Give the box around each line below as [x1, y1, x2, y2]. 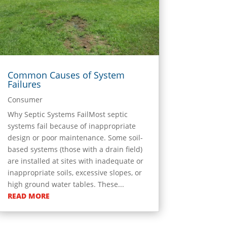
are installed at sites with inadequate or [7, 156, 143, 166]
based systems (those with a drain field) [7, 144, 142, 154]
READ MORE [7, 191, 50, 201]
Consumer [7, 94, 43, 104]
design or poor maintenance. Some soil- [7, 132, 143, 142]
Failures [7, 78, 41, 90]
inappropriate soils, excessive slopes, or [7, 167, 142, 177]
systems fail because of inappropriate [7, 121, 136, 131]
